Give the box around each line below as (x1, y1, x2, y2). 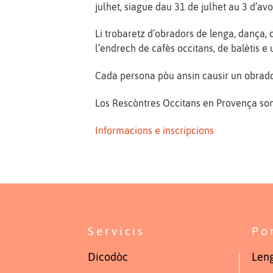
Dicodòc (88, 251, 129, 264)
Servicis (88, 224, 146, 238)
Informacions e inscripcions (95, 124, 214, 136)
